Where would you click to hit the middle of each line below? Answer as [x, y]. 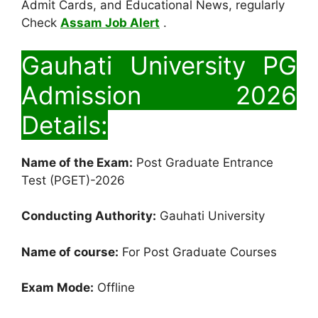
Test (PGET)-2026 [73, 180]
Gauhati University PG [159, 65]
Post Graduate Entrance [203, 162]
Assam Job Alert [110, 23]
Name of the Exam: [77, 162]
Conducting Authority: [89, 216]
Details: [65, 125]
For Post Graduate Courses [198, 252]
